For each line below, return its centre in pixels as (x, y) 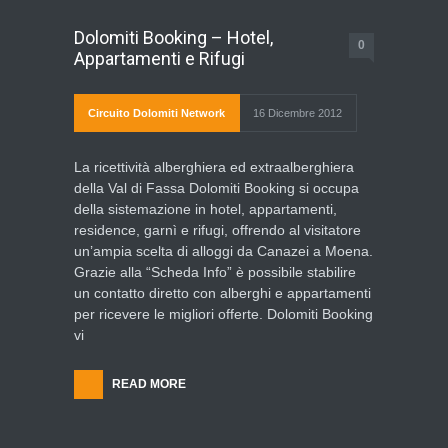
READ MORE (149, 384)
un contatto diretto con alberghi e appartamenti (222, 293)
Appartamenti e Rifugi (159, 58)
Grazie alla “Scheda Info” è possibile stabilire (215, 272)
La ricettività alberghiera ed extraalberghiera (214, 167)
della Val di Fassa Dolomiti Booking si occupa (216, 188)
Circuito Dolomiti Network (156, 113)
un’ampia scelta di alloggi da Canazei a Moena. (223, 251)
